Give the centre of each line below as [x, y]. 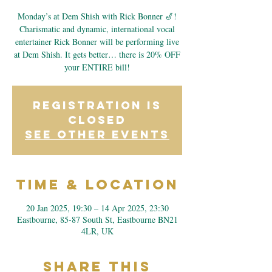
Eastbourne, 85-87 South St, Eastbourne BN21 [97, 219]
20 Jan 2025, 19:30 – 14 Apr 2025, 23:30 [97, 208]
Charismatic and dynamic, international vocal [97, 29]
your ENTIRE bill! [97, 67]
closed [97, 120]
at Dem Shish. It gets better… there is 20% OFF [97, 54]
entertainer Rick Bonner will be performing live [97, 42]
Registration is [97, 105]
